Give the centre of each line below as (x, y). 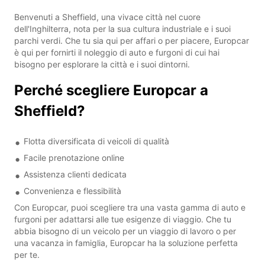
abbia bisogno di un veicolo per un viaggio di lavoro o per (125, 231)
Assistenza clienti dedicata (75, 174)
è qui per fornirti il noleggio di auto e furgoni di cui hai (117, 52)
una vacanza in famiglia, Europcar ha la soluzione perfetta (126, 243)
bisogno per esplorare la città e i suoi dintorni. (102, 64)
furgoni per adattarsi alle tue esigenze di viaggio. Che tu (123, 219)
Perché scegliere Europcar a (111, 90)
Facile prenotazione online (74, 157)
